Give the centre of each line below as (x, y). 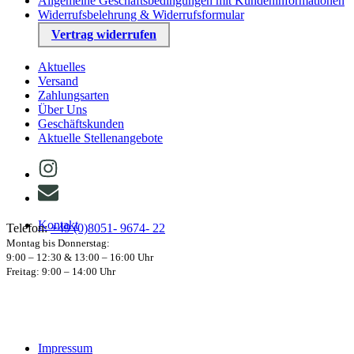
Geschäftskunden (81, 124)
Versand (58, 81)
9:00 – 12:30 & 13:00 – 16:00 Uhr (80, 258)
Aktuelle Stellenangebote (100, 138)
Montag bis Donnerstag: (58, 243)
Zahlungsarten (73, 96)
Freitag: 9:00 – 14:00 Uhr (61, 272)
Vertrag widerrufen (104, 35)
